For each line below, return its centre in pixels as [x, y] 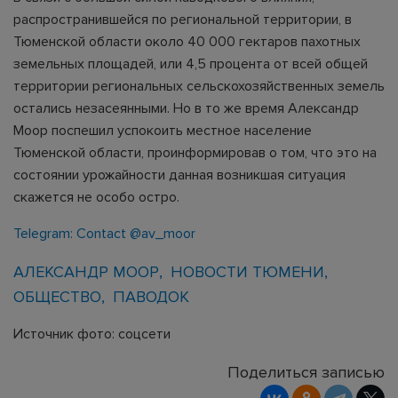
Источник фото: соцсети [92, 334]
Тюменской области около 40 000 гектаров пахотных [187, 42]
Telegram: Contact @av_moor [104, 234]
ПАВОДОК [151, 297]
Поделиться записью [306, 372]
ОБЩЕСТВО [57, 297]
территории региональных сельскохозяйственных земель [199, 86]
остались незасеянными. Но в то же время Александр [186, 108]
